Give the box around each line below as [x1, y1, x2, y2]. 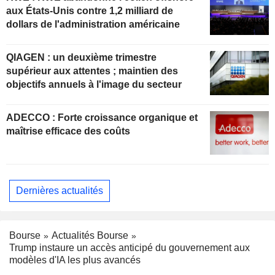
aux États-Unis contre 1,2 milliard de [6, 5, 173, 16]
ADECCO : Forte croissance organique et [6, 112, 58, 123]
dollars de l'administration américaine [6, 18, 180, 29]
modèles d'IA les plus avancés [9, 255, 141, 266]
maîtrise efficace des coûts [6, 125, 130, 136]
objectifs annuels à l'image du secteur [6, 79, 182, 90]
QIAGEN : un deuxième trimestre [6, 52, 53, 63]
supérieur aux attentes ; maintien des [6, 65, 178, 76]
